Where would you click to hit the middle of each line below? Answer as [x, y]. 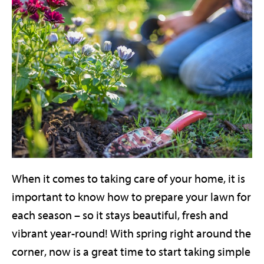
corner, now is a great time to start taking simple [131, 252]
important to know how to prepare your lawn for [131, 197]
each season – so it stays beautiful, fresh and [120, 216]
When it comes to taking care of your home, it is [128, 179]
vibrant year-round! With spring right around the [131, 234]
